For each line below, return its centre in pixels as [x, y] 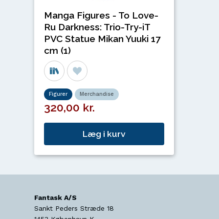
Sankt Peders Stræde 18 [74, 208]
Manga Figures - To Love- [101, 15]
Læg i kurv [104, 134]
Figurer [58, 94]
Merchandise [97, 94]
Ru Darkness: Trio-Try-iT [97, 27]
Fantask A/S [55, 197]
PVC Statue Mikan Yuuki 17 [102, 38]
